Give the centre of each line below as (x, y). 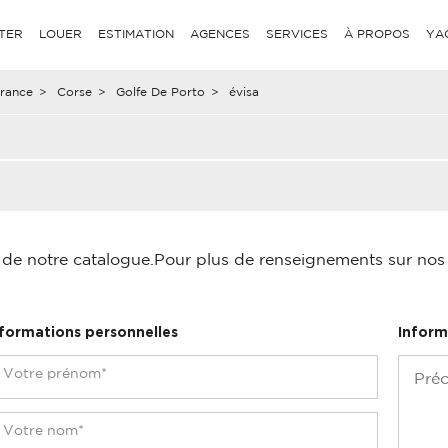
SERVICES (297, 33)
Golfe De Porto (160, 91)
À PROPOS (377, 33)
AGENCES (220, 33)
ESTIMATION (136, 33)
